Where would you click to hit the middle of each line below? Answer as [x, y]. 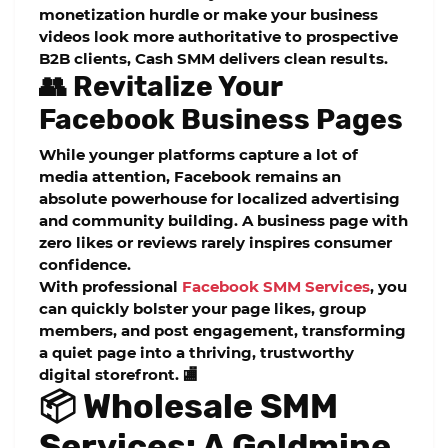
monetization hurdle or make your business [208, 15]
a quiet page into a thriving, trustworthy [196, 352]
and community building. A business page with [223, 220]
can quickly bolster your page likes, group [202, 308]
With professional [110, 286]
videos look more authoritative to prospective [218, 37]
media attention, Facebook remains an [190, 176]
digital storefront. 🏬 [118, 374]
